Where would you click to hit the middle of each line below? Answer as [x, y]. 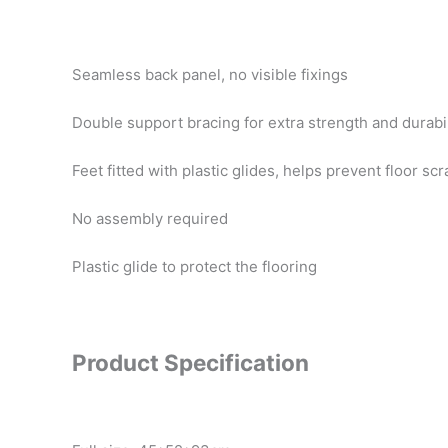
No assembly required [150, 218]
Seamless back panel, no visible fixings [210, 74]
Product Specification [190, 362]
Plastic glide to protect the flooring [194, 266]
